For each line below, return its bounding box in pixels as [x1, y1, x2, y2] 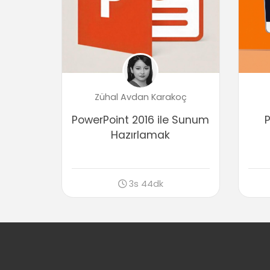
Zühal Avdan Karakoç [94, 90, 187, 103]
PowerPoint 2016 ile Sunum [72, 112, 210, 127]
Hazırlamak [111, 127, 171, 142]
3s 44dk [128, 177, 163, 190]
